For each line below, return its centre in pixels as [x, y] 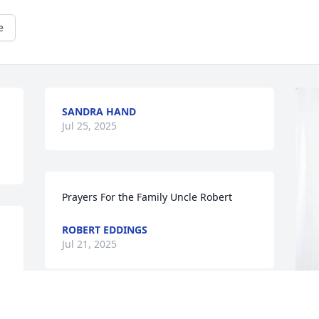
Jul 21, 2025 [90, 244]
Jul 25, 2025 [90, 126]
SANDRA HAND [99, 112]
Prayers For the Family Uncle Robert [147, 197]
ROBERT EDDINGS [105, 230]
